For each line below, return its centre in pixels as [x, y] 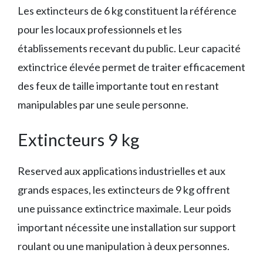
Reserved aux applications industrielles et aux [122, 171]
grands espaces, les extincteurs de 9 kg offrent [124, 190]
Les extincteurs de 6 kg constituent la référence [127, 11]
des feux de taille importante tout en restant [118, 86]
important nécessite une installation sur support [127, 227]
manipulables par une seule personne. [103, 105]
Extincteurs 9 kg [78, 140]
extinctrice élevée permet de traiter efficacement [131, 67]
